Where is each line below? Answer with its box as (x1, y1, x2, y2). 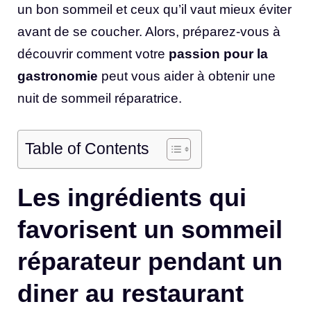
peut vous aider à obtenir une (98, 69, 276, 84)
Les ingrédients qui (17, 183, 246, 212)
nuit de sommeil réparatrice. (17, 91, 182, 106)
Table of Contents (25, 140, 149, 158)
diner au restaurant (17, 278, 244, 308)
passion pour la (169, 47, 268, 62)
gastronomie (17, 69, 98, 84)
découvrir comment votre (17, 47, 169, 62)
